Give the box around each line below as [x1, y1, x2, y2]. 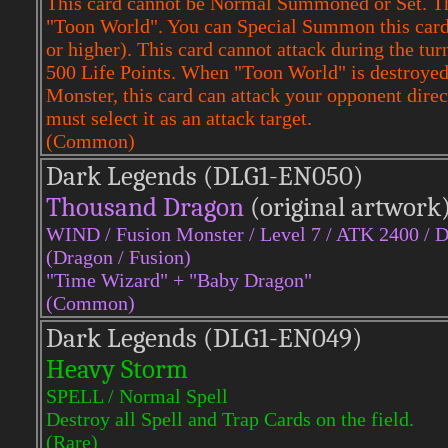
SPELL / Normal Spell [46, 385, 228, 407]
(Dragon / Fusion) [46, 246, 191, 268]
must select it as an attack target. [46, 107, 312, 129]
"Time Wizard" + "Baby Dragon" [46, 269, 312, 291]
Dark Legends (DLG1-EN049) [46, 323, 362, 354]
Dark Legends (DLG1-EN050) [46, 161, 363, 192]
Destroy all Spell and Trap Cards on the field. [46, 408, 414, 430]
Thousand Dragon [46, 192, 250, 223]
